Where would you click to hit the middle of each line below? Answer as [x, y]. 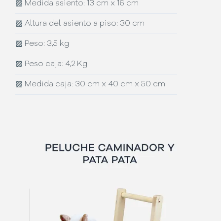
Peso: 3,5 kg [46, 44]
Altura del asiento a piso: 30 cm [84, 23]
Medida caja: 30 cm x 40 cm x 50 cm [94, 84]
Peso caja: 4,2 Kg [55, 64]
